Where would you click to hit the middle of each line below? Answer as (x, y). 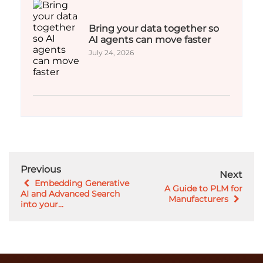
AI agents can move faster (150, 39)
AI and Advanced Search (70, 193)
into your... (42, 204)
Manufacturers (200, 199)
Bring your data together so (154, 28)
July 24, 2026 (111, 52)
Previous (41, 169)
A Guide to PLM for (203, 188)
